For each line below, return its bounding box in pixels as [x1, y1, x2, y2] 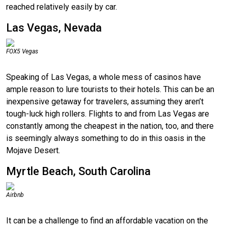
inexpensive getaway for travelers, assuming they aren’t [6, 96, 204, 106]
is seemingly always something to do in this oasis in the [6, 133, 206, 143]
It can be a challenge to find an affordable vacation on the [6, 215, 208, 225]
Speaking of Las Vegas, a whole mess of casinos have [6, 72, 201, 82]
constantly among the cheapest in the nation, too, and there [6, 121, 214, 131]
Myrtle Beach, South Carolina [6, 164, 151, 178]
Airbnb [6, 191, 24, 198]
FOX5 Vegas [6, 47, 38, 55]
